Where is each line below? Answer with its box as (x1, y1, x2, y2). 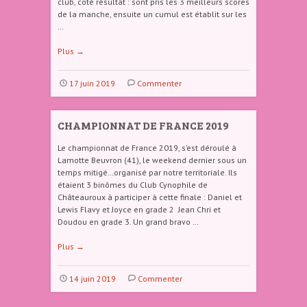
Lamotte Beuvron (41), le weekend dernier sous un (58, 155, 247, 165)
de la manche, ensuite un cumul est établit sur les (58, 9, 247, 19)
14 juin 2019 (69, 273, 116, 284)
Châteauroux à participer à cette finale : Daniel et (58, 192, 242, 202)
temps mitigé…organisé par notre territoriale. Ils (58, 167, 237, 177)
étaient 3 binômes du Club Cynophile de (58, 180, 208, 190)
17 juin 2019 (69, 78, 115, 88)
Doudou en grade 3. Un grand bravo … (58, 217, 199, 227)
